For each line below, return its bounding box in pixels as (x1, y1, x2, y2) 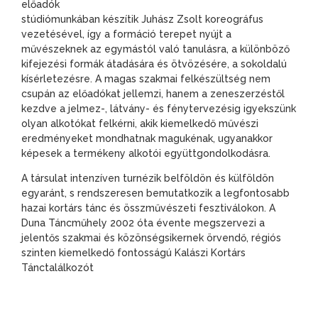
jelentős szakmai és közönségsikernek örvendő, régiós (21, 232, 281, 244)
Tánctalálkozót (21, 262, 94, 274)
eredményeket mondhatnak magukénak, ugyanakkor (21, 132, 273, 144)
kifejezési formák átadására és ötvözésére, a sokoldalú (21, 57, 287, 70)
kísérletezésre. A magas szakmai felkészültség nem (21, 72, 270, 84)
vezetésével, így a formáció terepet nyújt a (21, 28, 231, 40)
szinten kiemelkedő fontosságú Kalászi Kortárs (21, 247, 246, 259)
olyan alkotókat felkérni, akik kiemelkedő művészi (21, 117, 258, 129)
